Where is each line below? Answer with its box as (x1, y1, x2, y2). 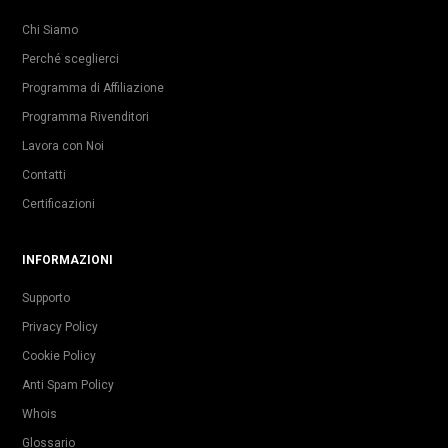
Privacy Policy (22, 319, 98, 334)
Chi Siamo (22, 22, 78, 37)
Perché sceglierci (22, 51, 119, 66)
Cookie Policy (22, 348, 96, 363)
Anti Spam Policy (22, 377, 114, 392)
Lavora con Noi (22, 138, 104, 153)
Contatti (22, 167, 66, 182)
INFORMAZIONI (22, 252, 113, 267)
